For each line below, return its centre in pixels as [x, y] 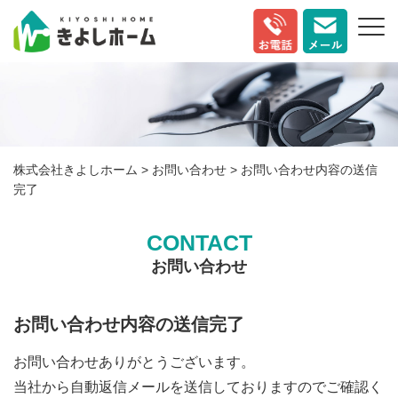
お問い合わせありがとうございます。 [134, 362]
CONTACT [199, 243]
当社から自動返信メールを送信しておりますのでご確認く [198, 387]
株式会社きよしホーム [76, 170]
